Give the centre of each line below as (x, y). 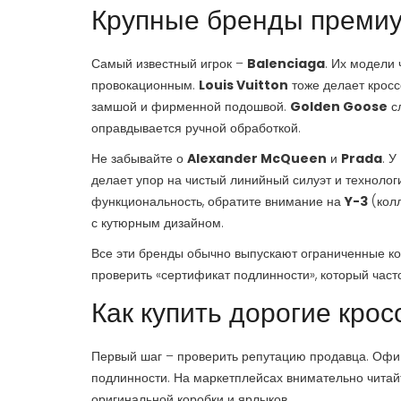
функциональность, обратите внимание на (218, 201)
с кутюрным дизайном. (158, 223)
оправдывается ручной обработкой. (196, 128)
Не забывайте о (139, 158)
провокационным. (145, 85)
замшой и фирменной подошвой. (191, 107)
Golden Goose (339, 107)
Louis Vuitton (243, 85)
